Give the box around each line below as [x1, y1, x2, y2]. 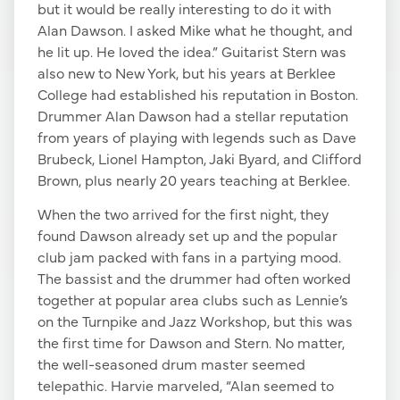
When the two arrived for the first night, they [37, 204, 329, 224]
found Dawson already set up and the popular [37, 225, 337, 246]
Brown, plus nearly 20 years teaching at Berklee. [37, 169, 350, 189]
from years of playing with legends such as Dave [37, 126, 356, 146]
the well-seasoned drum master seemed [37, 354, 305, 374]
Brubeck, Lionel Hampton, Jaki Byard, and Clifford [37, 147, 362, 168]
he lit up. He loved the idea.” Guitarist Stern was [37, 40, 346, 61]
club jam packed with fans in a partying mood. [37, 246, 341, 267]
